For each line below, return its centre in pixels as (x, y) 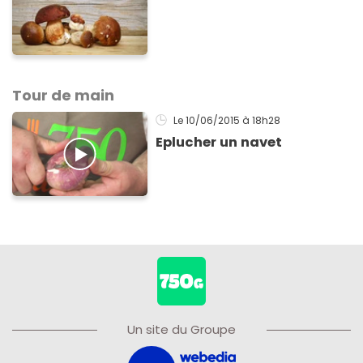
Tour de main (63, 95)
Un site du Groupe (181, 329)
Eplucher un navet (219, 142)
